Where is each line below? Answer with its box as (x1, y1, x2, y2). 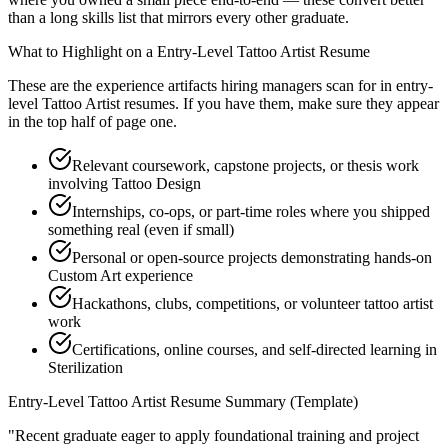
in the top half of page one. (8, 113, 177, 131)
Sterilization (48, 359, 123, 377)
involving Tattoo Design (48, 175, 201, 193)
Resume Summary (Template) (166, 393, 358, 411)
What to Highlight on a (8, 43, 157, 61)
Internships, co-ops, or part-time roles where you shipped (72, 203, 430, 221)
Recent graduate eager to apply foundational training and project (15, 427, 419, 445)
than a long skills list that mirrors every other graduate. (8, 9, 349, 27)
